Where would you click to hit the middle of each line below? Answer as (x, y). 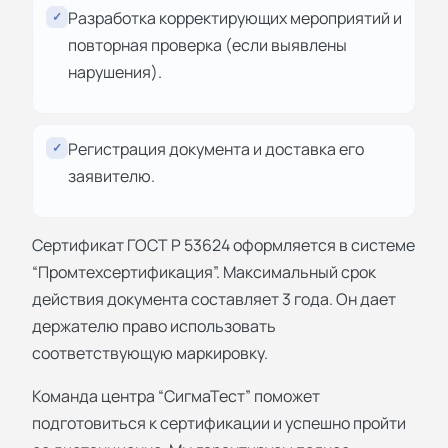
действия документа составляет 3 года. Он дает (214, 298)
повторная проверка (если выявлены (207, 44)
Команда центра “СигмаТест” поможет (176, 395)
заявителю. (111, 175)
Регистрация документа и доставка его (216, 148)
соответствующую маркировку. (150, 352)
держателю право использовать (154, 325)
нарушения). (115, 71)
